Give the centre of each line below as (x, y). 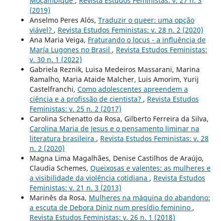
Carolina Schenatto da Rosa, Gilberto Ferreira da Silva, (119, 118)
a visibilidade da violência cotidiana (89, 178)
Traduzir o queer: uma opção (146, 20)
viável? (41, 30)
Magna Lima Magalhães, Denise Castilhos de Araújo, (116, 158)
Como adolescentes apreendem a (132, 89)
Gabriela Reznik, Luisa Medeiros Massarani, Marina (114, 69)
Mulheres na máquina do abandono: (149, 197)
